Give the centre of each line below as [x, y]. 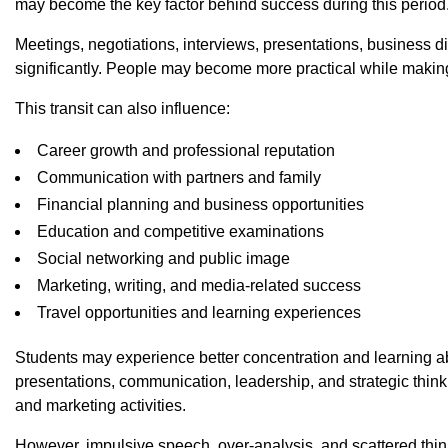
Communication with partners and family [179, 178]
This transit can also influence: [122, 109]
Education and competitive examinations [180, 232]
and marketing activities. [100, 406]
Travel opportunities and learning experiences [199, 313]
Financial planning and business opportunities [200, 205]
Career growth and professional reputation [186, 151]
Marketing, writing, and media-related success [199, 286]
